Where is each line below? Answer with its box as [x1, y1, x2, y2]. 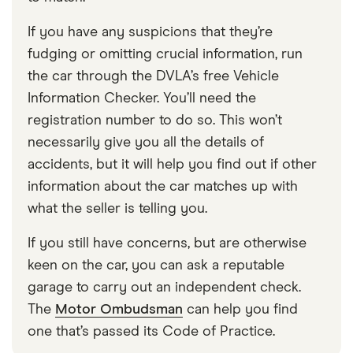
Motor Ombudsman [55, 303, 183, 318]
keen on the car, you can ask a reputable [28, 258, 284, 273]
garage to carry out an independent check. [28, 281, 301, 295]
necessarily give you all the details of [28, 136, 264, 150]
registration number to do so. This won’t [28, 113, 282, 128]
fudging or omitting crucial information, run [28, 47, 303, 62]
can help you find [183, 303, 298, 318]
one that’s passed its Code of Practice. [28, 325, 275, 340]
